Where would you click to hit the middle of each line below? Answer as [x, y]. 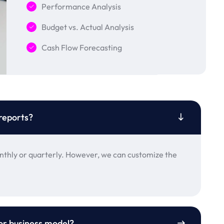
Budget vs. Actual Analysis [88, 27]
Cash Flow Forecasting [82, 48]
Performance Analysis [81, 7]
